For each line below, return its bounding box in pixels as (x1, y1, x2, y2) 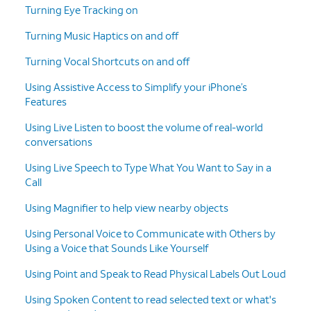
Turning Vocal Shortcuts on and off (25, 53, 190, 68)
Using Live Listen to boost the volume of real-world (25, 119, 263, 134)
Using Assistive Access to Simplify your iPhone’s (25, 79, 247, 94)
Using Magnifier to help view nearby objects (25, 200, 228, 215)
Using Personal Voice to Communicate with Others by (25, 226, 276, 240)
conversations (25, 134, 92, 149)
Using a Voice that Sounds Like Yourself (25, 240, 208, 255)
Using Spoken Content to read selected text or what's (25, 292, 276, 306)
